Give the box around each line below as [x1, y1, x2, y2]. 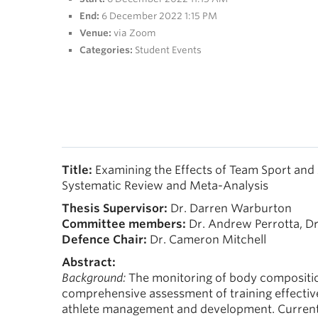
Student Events [135, 45, 202, 55]
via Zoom [114, 28, 156, 38]
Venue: [79, 28, 111, 38]
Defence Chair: [62, 233, 147, 246]
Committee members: [62, 217, 186, 231]
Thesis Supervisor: [62, 202, 168, 215]
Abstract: [62, 256, 116, 269]
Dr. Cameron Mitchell [147, 233, 266, 246]
